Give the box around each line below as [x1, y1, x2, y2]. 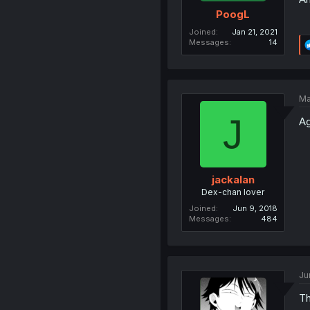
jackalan [211, 173, 255, 187]
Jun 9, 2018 [232, 203, 277, 214]
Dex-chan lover [201, 187, 265, 198]
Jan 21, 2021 [231, 26, 277, 37]
